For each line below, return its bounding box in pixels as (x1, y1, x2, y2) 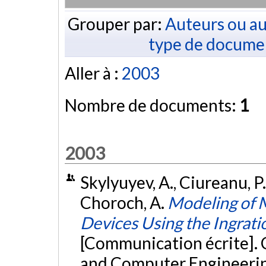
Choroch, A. (80, 192, 167, 213)
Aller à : (65, 63, 122, 84)
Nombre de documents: (65, 95, 239, 116)
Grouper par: (67, 13, 165, 34)
